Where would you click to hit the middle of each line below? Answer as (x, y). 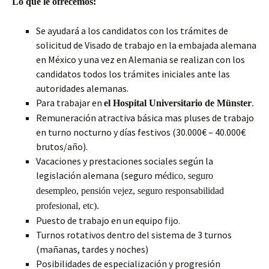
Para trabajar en (70, 102)
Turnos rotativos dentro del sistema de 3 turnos (134, 234)
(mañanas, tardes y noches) (92, 249)
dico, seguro (190, 175)
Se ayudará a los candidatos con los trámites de (132, 30)
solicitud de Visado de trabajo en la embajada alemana (146, 45)
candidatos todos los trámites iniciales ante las (133, 74)
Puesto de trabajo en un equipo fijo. (108, 220)
